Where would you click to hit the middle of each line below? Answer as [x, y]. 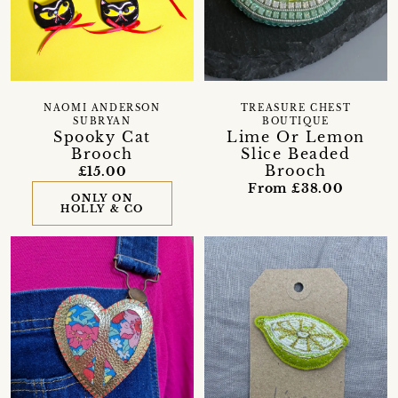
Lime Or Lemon [296, 136]
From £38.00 [296, 188]
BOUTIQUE [296, 121]
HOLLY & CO [102, 208]
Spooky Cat [102, 136]
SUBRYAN [102, 121]
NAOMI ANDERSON [102, 108]
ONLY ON [102, 198]
